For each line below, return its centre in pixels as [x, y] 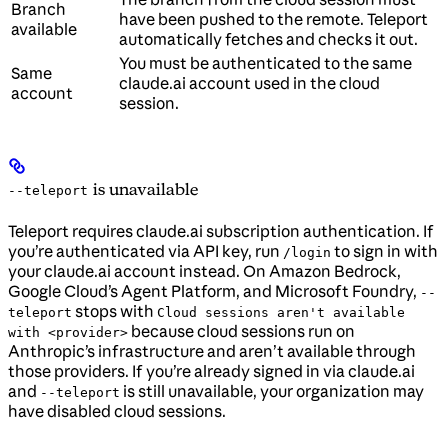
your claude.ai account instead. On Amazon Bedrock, [204, 270]
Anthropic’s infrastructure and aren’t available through [212, 350]
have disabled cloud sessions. [117, 410]
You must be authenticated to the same [265, 63]
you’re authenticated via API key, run [145, 250]
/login [307, 252]
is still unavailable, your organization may [272, 390]
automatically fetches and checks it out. [268, 39]
